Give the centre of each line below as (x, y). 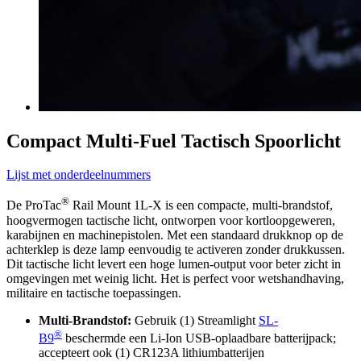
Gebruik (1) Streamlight (195, 320)
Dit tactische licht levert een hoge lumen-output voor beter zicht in (174, 263)
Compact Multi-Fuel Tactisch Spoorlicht (174, 141)
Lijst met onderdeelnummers (79, 175)
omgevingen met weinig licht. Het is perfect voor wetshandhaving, (175, 278)
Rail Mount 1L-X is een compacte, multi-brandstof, (201, 205)
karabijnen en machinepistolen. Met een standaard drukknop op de (175, 234)
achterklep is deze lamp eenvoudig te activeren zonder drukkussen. (176, 249)
